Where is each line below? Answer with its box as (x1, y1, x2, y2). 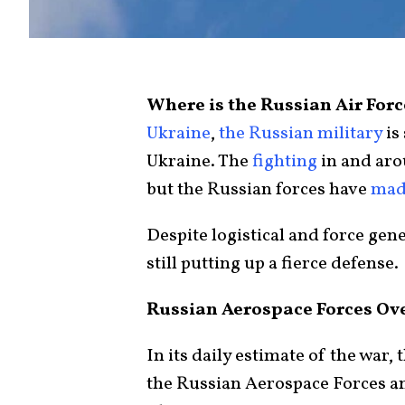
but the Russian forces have (146, 176, 371, 202)
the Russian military (215, 120, 382, 146)
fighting (252, 148, 317, 174)
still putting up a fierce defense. (146, 250, 402, 277)
